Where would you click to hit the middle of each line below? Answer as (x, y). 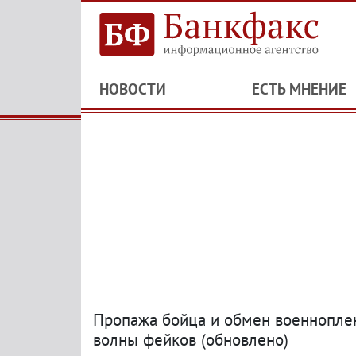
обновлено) (247, 340)
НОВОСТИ (133, 89)
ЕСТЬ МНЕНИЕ (299, 89)
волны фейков (145, 340)
